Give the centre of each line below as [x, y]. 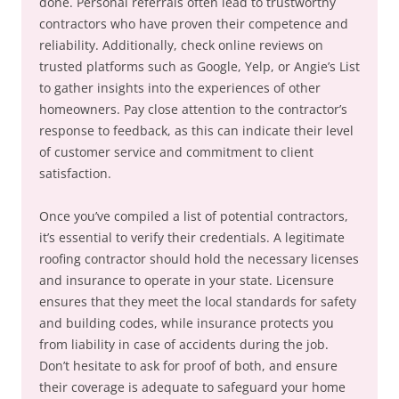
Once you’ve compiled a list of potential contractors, [194, 216]
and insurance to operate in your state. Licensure [187, 280]
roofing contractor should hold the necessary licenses [199, 259]
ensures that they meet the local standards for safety [198, 301]
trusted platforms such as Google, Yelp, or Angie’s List [199, 66]
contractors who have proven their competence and [194, 24]
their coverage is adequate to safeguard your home [192, 387]
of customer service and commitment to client [176, 152]
